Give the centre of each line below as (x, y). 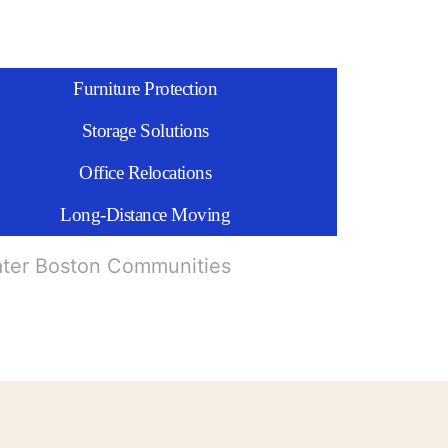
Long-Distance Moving (145, 214)
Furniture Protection (145, 88)
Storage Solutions (145, 130)
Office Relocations (145, 172)
